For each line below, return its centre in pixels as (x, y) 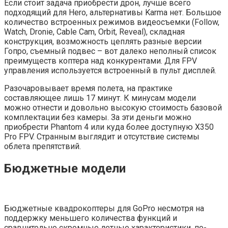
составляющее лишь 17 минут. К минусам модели (100, 98)
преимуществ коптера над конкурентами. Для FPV (101, 61)
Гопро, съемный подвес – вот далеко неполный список (110, 51)
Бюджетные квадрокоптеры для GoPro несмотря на (104, 208)
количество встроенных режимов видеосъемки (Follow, (112, 22)
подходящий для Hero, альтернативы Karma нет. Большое (113, 13)
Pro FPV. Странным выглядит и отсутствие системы (102, 137)
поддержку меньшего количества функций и (91, 218)
